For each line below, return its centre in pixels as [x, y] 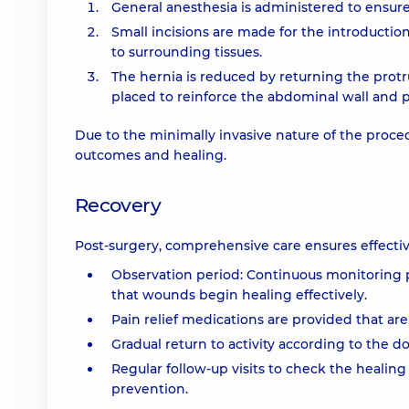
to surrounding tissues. [187, 52]
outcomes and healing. [151, 155]
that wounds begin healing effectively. [239, 295]
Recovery [118, 205]
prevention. [150, 389]
